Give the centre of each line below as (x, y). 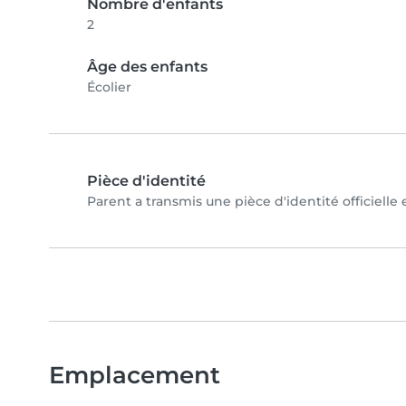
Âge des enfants (147, 67)
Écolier (109, 87)
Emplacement (135, 375)
